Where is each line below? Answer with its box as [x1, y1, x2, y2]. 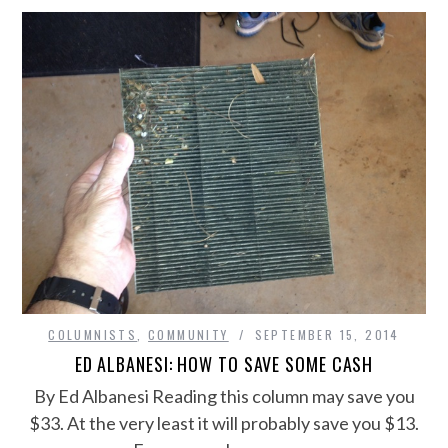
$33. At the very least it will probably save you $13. [29, 411, 419, 434]
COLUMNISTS [48, 325, 138, 343]
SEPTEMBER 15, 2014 [254, 325, 400, 343]
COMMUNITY [148, 325, 229, 343]
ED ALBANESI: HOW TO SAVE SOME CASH [74, 350, 374, 377]
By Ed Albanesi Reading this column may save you [33, 384, 415, 407]
